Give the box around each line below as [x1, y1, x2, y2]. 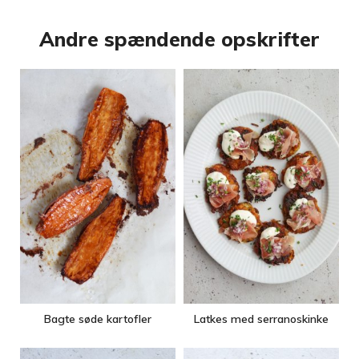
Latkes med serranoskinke [194, 311, 329, 326]
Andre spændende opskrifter [39, 26, 320, 51]
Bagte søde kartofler [44, 311, 151, 326]
